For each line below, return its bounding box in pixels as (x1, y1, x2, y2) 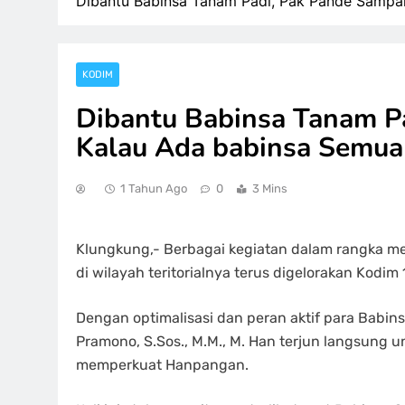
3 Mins (252, 182, 287, 195)
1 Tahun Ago (120, 182, 187, 195)
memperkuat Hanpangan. (76, 356, 249, 373)
